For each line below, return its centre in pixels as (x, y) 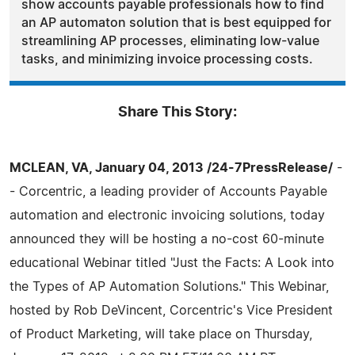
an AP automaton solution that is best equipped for (176, 23)
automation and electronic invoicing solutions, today (167, 215)
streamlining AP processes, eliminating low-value (170, 41)
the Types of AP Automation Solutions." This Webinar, (169, 286)
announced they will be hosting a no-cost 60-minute (167, 239)
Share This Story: (177, 112)
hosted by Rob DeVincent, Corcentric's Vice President (171, 310)
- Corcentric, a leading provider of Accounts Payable (168, 191)
